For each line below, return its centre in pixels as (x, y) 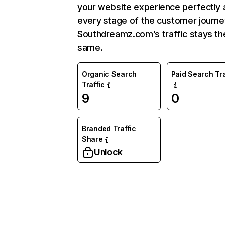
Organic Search (109, 74)
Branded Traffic (109, 128)
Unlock (108, 152)
